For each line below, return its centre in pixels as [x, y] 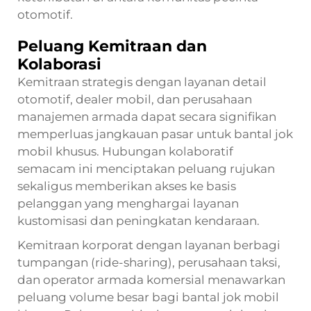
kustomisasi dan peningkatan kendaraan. [138, 220]
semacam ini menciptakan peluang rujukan [146, 168]
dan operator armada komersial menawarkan [151, 279]
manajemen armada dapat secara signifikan [147, 116]
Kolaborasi [59, 64]
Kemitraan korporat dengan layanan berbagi [149, 245]
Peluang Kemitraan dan [112, 46]
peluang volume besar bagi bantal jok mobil [148, 297]
